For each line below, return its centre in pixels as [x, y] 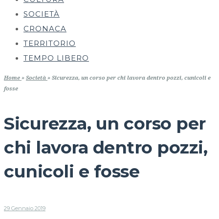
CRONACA [45, 29]
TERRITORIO [50, 43]
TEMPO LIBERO [56, 58]
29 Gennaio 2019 [25, 208]
